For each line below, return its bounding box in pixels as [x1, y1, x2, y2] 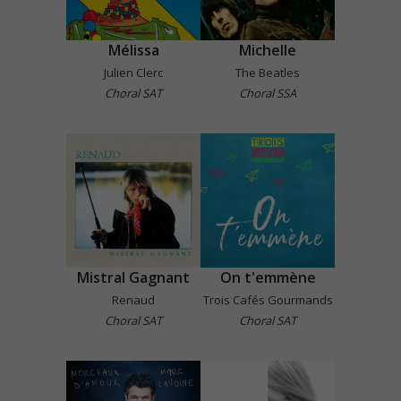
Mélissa [107, 39, 159, 60]
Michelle [239, 39, 296, 60]
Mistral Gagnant [77, 267, 190, 287]
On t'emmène [219, 267, 316, 287]
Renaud [112, 291, 155, 308]
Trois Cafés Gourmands [202, 291, 333, 308]
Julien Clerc [104, 64, 163, 81]
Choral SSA [239, 84, 296, 101]
